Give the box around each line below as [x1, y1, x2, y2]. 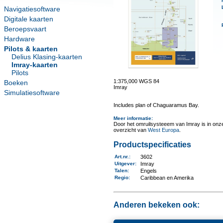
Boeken [4, 79, 28, 87]
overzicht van [113, 127, 148, 133]
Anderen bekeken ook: [113, 201, 200, 210]
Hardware [4, 35, 35, 43]
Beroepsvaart [4, 25, 46, 33]
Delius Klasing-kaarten [11, 53, 82, 61]
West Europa [147, 127, 179, 133]
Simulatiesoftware [4, 89, 60, 97]
